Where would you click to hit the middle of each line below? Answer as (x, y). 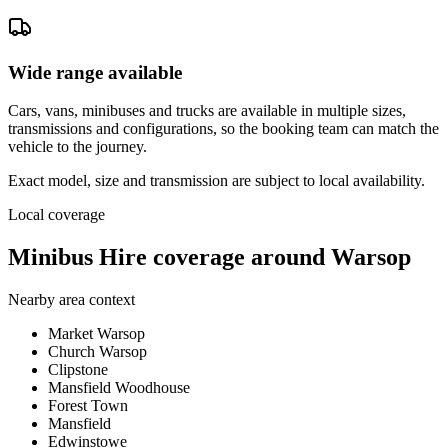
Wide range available (95, 72)
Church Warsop (97, 352)
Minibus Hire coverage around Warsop (209, 257)
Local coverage (56, 215)
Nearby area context (71, 300)
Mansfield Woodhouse (119, 388)
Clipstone (78, 370)
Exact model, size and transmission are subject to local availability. (216, 181)
